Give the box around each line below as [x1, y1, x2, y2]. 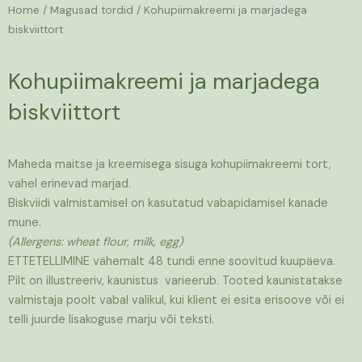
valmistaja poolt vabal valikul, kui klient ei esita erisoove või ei [8, 293, 344, 309]
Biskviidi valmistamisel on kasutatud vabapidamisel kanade [8, 196, 328, 212]
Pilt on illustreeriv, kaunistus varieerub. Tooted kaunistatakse [8, 273, 343, 289]
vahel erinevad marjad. [8, 176, 131, 192]
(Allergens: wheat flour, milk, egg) [8, 234, 183, 250]
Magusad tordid [50, 2, 133, 17]
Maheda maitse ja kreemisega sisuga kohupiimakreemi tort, [8, 157, 331, 173]
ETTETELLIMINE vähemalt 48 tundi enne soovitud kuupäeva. [8, 254, 335, 270]
